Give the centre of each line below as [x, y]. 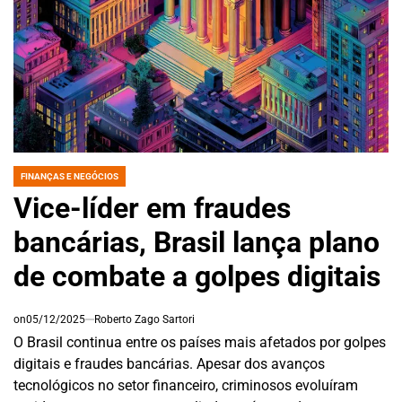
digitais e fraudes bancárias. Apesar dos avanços [169, 364]
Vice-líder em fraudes [152, 208]
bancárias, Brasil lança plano [197, 242]
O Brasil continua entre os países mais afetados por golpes [200, 342]
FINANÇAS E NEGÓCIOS [70, 176]
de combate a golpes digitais [197, 276]
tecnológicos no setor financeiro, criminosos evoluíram [186, 385]
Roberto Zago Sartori [144, 319]
